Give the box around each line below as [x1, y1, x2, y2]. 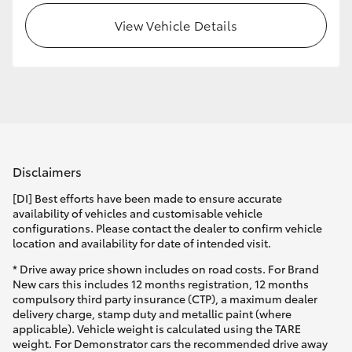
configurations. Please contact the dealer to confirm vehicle [13, 220, 322, 236]
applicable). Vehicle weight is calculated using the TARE [13, 321, 301, 337]
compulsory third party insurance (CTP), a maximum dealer [13, 291, 317, 307]
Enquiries [28, 164, 85, 182]
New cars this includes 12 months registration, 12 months [13, 276, 309, 292]
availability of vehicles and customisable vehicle [13, 205, 262, 222]
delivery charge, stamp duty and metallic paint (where [13, 306, 291, 322]
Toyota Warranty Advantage [28, 123, 196, 141]
